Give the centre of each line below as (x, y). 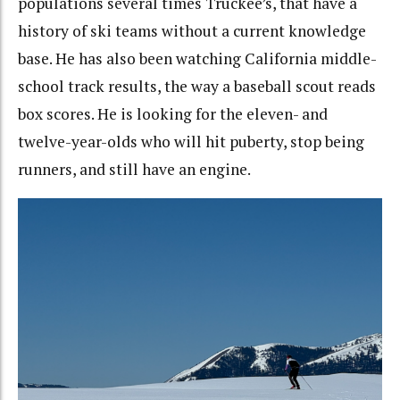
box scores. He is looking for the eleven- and (173, 113)
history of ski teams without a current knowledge (192, 30)
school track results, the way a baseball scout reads (197, 86)
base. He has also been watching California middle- (197, 58)
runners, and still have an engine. (134, 169)
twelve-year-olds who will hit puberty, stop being (191, 141)
